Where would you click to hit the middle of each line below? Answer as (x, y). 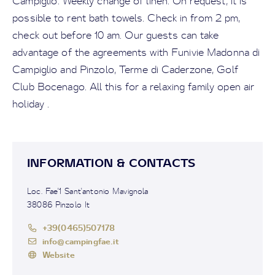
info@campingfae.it (80, 241)
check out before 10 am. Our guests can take (116, 35)
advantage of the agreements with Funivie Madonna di (136, 52)
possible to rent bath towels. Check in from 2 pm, (126, 18)
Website (58, 255)
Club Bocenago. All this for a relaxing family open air (134, 87)
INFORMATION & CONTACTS (111, 163)
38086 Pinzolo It (59, 205)
